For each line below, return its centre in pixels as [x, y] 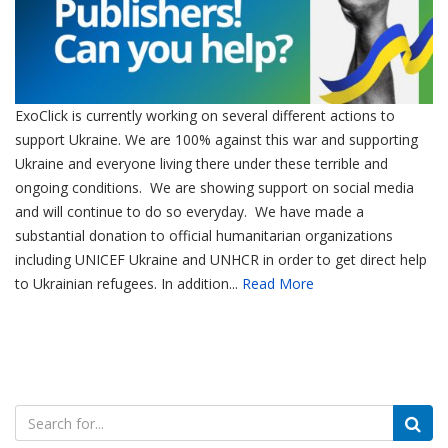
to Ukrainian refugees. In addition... [128, 284]
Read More [278, 284]
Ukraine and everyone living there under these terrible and [201, 164]
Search [38, 415]
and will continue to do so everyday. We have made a [189, 212]
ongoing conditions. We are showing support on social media [214, 188]
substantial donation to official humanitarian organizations [204, 236]
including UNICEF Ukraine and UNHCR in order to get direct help [221, 260]
